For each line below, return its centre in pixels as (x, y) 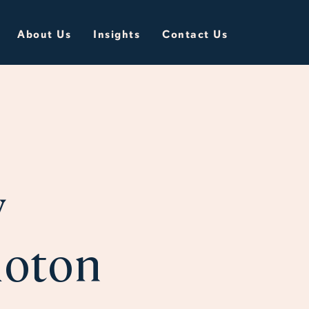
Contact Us (195, 34)
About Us (44, 34)
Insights (117, 34)
